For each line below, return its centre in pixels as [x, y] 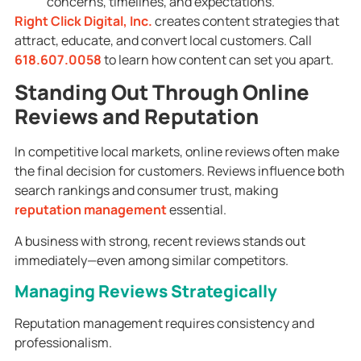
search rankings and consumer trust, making [146, 191]
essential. [196, 210]
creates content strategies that [245, 21]
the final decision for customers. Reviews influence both [179, 171]
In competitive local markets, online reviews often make [176, 152]
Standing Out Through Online [162, 93]
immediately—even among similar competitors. [151, 260]
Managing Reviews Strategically [145, 291]
